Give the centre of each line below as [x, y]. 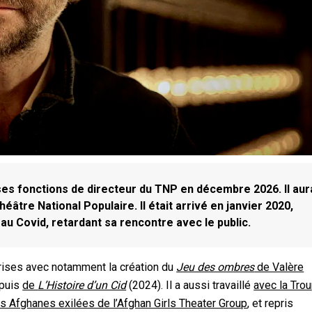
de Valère [279, 267]
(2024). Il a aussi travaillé [190, 286]
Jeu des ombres [216, 267]
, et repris [271, 304]
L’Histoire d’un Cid [82, 286]
